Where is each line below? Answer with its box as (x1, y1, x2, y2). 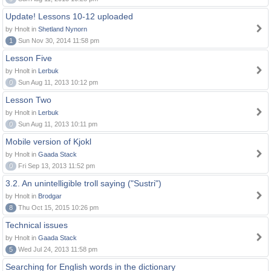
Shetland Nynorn (38, 25, 87, 33)
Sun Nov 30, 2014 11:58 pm (16, 37, 99, 44)
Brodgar (38, 192, 62, 200)
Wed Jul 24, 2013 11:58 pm (16, 246, 97, 253)
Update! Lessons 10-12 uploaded (5, 11, 133, 21)
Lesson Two (5, 95, 51, 105)
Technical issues (5, 220, 68, 230)
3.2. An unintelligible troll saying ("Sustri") (5, 178, 162, 188)
